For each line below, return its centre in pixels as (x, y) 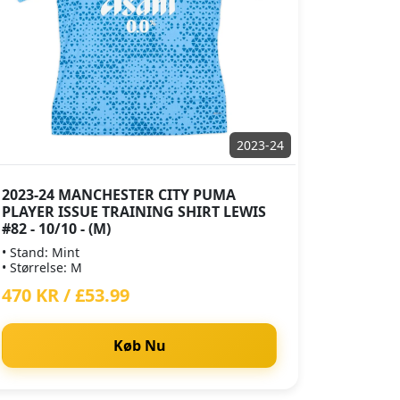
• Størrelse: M (42, 267)
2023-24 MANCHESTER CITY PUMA (119, 195)
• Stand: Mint (41, 252)
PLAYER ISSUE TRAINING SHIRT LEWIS (134, 212)
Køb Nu (139, 346)
